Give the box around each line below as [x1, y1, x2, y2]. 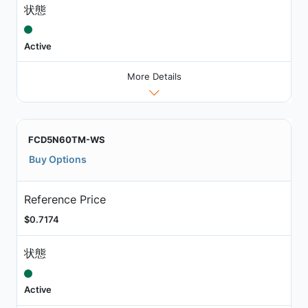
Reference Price [23, 192, 106, 206]
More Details [126, 71, 181, 82]
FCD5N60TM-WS [28, 134, 105, 146]
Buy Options [29, 153, 87, 166]
